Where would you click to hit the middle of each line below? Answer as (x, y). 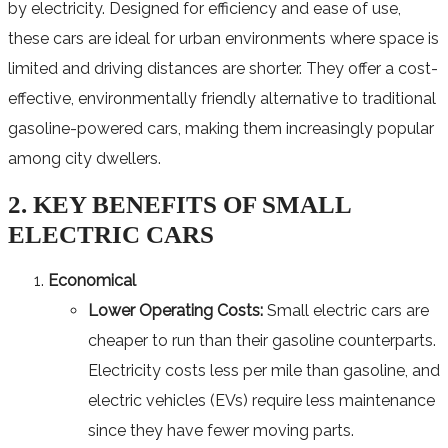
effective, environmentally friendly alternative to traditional (222, 98)
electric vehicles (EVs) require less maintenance (261, 400)
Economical (92, 280)
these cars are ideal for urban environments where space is (223, 38)
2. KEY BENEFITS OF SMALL (17, 204)
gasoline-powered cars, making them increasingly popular (221, 128)
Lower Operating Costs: (175, 310)
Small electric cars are (346, 310)
